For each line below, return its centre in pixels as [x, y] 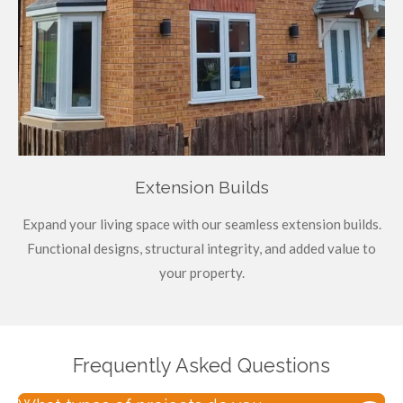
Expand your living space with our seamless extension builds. [201, 224]
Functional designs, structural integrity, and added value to [201, 249]
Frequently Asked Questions [201, 366]
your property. [201, 273]
